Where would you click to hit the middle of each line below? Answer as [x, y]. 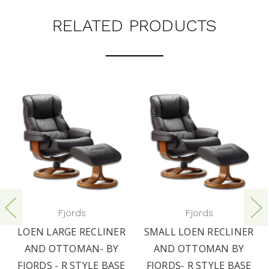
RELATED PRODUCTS [134, 25]
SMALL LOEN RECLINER [198, 231]
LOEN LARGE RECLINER [71, 231]
